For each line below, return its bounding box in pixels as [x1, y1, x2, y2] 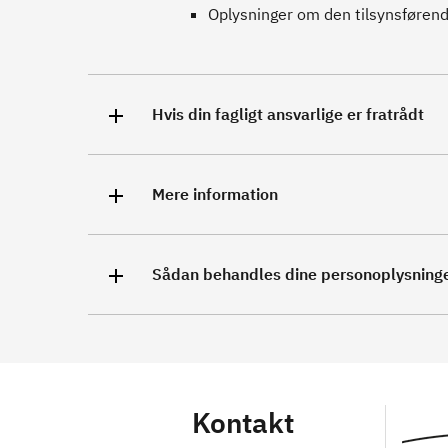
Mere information [152, 184, 278, 205]
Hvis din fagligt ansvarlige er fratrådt [152, 104, 424, 125]
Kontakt [191, 403, 294, 441]
